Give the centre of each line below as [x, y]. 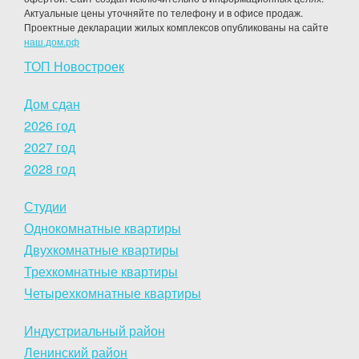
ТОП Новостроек [74, 66]
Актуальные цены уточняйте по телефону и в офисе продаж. [163, 12]
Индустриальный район [95, 330]
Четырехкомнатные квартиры [113, 292]
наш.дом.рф [52, 41]
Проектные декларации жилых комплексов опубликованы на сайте [176, 26]
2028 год [50, 168]
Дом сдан [52, 103]
